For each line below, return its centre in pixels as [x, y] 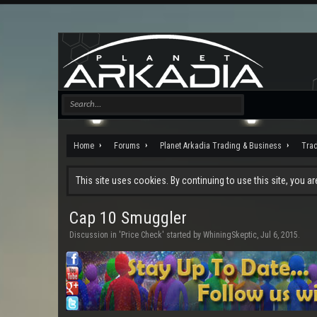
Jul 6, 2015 [279, 235]
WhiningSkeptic [230, 235]
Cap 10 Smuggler [128, 218]
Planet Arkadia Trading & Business [221, 146]
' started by [183, 235]
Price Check [142, 235]
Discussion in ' [95, 235]
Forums [127, 146]
